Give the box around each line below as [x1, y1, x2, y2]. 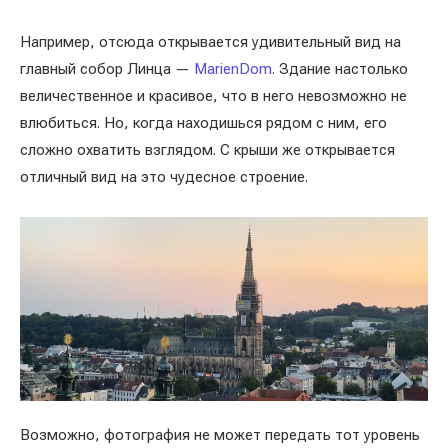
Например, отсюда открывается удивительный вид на [20, 33, 401, 51]
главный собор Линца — [20, 60, 194, 78]
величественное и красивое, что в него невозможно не [20, 87, 407, 105]
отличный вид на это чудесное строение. [20, 168, 308, 186]
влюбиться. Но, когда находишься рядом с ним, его [20, 114, 387, 132]
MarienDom [194, 60, 272, 78]
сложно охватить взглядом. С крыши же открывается [20, 141, 395, 159]
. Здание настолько [272, 60, 408, 78]
